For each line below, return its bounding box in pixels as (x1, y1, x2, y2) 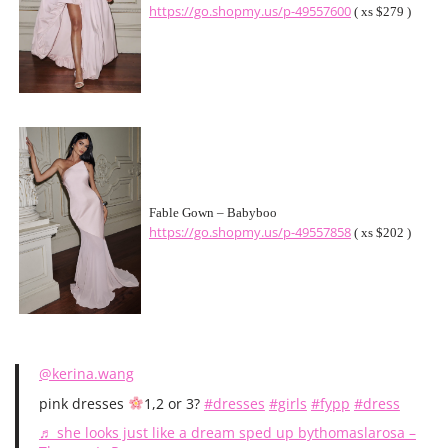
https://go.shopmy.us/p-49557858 (149, 224, 351, 241)
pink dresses (39, 394, 128, 413)
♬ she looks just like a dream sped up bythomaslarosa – (39, 423, 416, 442)
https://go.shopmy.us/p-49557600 (149, 3, 351, 20)
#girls (268, 394, 307, 413)
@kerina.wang (39, 364, 134, 383)
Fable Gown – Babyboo (149, 206, 277, 220)
